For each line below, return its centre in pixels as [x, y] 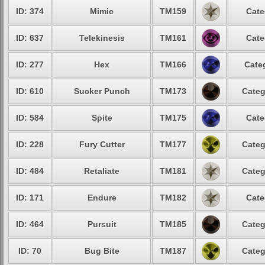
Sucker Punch [102, 91]
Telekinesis [102, 38]
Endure [102, 198]
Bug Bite [102, 251]
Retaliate [102, 171]
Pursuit [102, 224]
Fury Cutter [102, 144]
